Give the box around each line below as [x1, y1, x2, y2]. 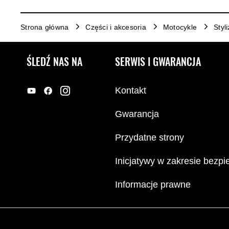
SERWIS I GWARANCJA [115, 55, 201, 69]
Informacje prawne [115, 179, 191, 190]
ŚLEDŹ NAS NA [27, 55, 82, 69]
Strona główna [20, 22, 69, 31]
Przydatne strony [115, 132, 184, 143]
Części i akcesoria [85, 22, 146, 31]
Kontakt [115, 85, 146, 96]
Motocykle [163, 22, 197, 31]
